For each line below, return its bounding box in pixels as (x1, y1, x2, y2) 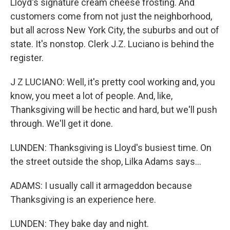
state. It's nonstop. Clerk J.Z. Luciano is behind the (10, 39, 214, 49)
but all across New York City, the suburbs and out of (10, 25, 219, 35)
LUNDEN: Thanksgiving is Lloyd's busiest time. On (10, 142, 212, 153)
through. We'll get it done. (10, 118, 113, 129)
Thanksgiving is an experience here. (10, 194, 156, 205)
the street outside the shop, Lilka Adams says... (10, 156, 201, 167)
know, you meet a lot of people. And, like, (10, 90, 172, 101)
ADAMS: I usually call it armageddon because (10, 180, 192, 191)
